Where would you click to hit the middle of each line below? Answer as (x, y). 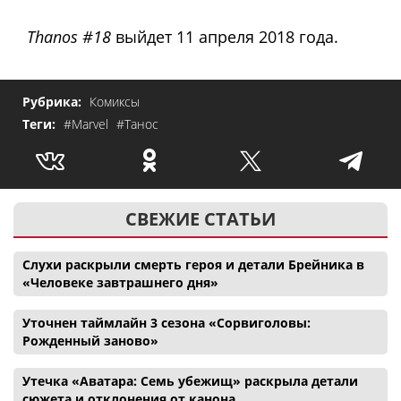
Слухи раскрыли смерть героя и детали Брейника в (193, 264)
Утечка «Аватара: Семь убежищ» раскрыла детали (190, 380)
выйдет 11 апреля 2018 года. (225, 37)
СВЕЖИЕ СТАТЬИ (200, 218)
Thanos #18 (69, 37)
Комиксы (115, 101)
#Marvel (88, 124)
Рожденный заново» (90, 340)
